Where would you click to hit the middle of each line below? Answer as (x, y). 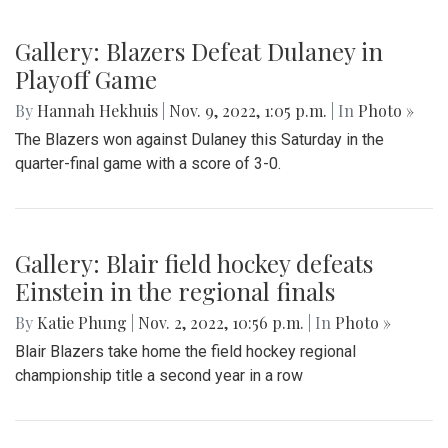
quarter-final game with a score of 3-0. (148, 164)
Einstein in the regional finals (175, 291)
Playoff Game (86, 79)
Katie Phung (82, 323)
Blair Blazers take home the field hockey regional (185, 352)
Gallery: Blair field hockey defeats (194, 263)
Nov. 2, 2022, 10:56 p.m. (221, 323)
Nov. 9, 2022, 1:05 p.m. (248, 111)
